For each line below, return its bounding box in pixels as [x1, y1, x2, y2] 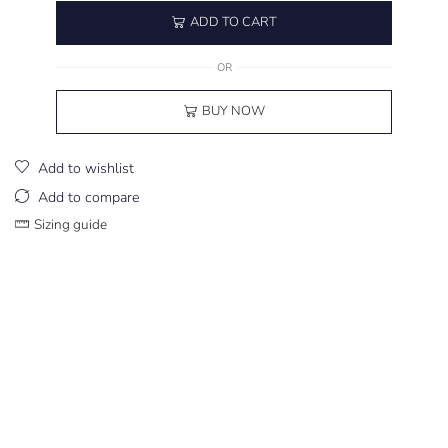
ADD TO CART [189, 13, 277, 32]
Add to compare [38, 187, 140, 207]
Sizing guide [33, 214, 107, 234]
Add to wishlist [38, 158, 134, 178]
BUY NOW [201, 102, 265, 121]
